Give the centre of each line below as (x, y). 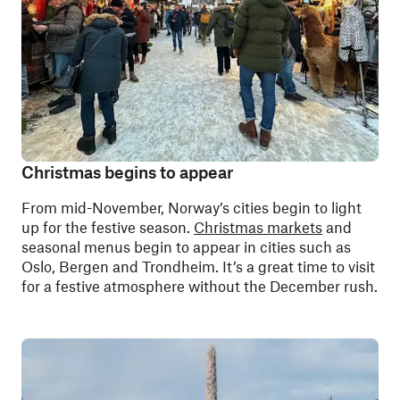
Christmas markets (258, 227)
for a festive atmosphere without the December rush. (200, 286)
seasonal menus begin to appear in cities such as (186, 246)
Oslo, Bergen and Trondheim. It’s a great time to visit (198, 266)
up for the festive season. (108, 227)
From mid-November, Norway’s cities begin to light (192, 207)
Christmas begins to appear (127, 172)
